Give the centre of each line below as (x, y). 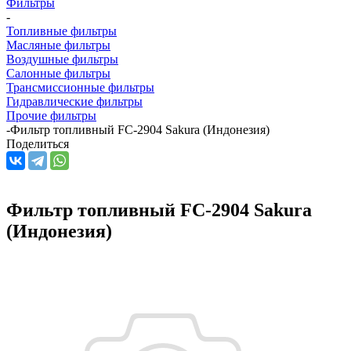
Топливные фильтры (62, 31)
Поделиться (38, 143)
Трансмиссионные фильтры (80, 87)
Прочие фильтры (51, 115)
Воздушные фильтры (62, 59)
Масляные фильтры (58, 45)
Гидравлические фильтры (74, 101)
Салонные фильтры (58, 73)
